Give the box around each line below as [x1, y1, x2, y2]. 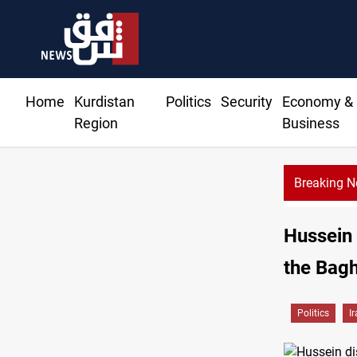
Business [281, 115, 339, 132]
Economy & [281, 93, 353, 111]
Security [220, 93, 273, 111]
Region [74, 115, 118, 132]
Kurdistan [74, 93, 135, 111]
